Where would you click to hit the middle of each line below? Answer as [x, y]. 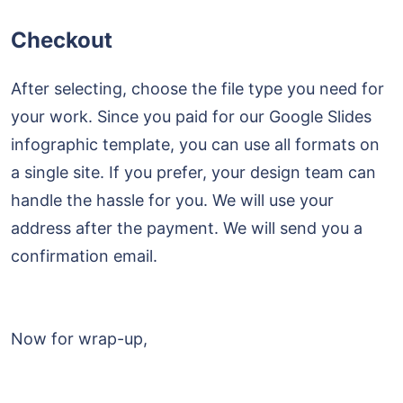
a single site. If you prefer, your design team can [193, 173]
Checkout [62, 40]
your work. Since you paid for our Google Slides [191, 117]
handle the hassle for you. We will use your [172, 201]
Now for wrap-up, [81, 339]
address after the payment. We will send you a [187, 228]
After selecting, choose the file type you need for [197, 89]
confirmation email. [84, 256]
